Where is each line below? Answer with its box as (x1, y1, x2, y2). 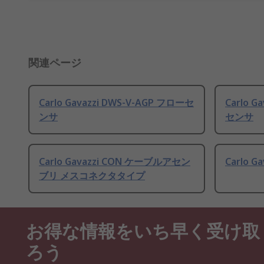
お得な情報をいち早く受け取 (26, 216, 260, 243)
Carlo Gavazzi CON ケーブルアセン (39, 155, 190, 169)
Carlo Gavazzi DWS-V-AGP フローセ (39, 96, 194, 110)
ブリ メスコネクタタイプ (39, 169, 145, 183)
